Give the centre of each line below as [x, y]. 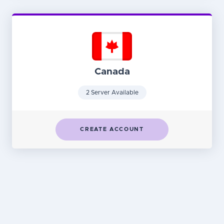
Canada [112, 72]
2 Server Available [112, 93]
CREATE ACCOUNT [112, 129]
